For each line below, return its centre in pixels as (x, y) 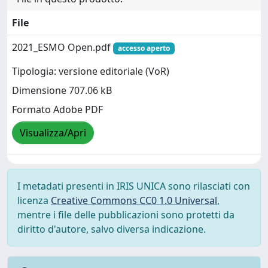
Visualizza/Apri (53, 133)
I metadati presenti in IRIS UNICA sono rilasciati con (134, 186)
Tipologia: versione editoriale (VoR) (91, 71)
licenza (34, 200)
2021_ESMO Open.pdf (63, 47)
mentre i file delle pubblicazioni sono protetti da (126, 215)
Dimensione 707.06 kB (62, 91)
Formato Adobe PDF (57, 110)
